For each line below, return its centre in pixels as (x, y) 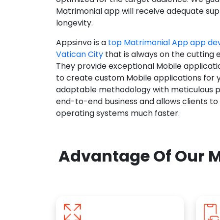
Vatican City (80, 55)
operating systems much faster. (118, 113)
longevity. (74, 23)
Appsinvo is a (82, 43)
